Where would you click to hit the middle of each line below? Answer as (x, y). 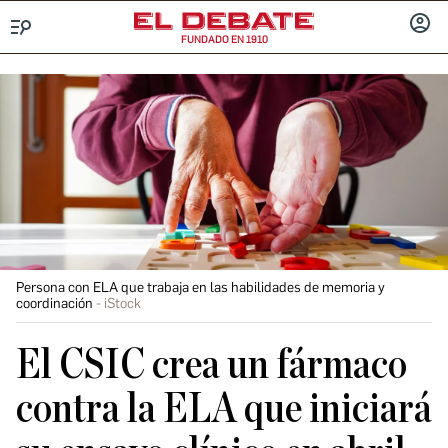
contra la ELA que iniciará (224, 409)
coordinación (54, 303)
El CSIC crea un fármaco (211, 365)
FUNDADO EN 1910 (224, 39)
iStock (122, 303)
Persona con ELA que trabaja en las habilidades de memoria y (200, 287)
